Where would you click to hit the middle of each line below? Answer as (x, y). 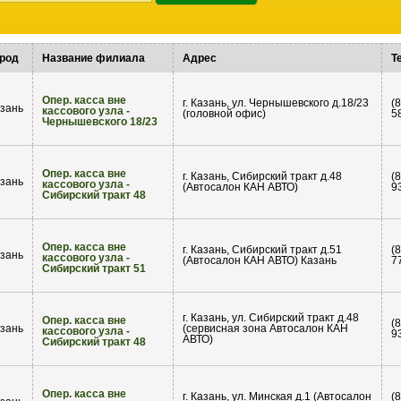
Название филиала (94, 59)
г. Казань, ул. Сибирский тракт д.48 (271, 318)
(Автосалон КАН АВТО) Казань (260, 261)
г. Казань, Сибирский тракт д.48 (262, 177)
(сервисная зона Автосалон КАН (265, 329)
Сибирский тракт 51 (94, 269)
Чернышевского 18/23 (100, 122)
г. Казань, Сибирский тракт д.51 (262, 250)
